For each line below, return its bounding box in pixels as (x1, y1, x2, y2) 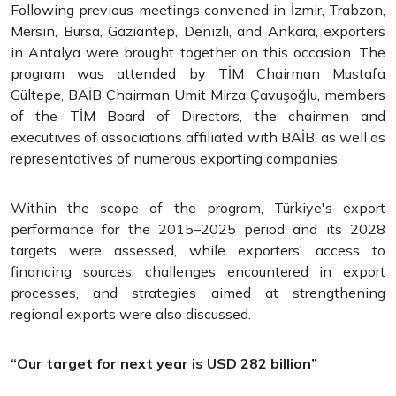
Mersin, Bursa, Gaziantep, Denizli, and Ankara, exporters (11, 22, 385, 40)
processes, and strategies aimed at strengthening (11, 284, 385, 301)
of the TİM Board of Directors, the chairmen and (11, 107, 385, 125)
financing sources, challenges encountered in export (11, 263, 385, 280)
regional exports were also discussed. (11, 305, 251, 323)
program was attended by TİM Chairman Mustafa (11, 65, 385, 82)
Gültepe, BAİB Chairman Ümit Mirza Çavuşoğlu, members (11, 86, 385, 103)
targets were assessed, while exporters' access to (11, 241, 385, 259)
